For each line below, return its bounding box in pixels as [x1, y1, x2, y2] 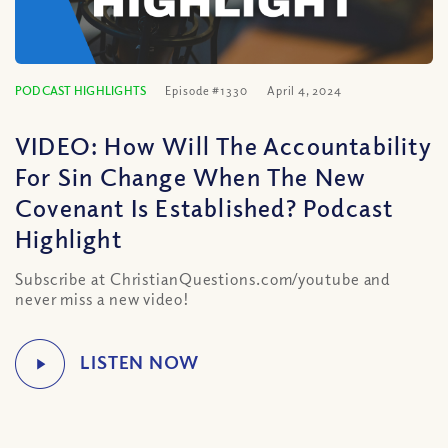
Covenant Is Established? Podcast [15, 192, 394, 222]
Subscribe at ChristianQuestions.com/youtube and [15, 269, 391, 289]
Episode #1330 [165, 83, 248, 98]
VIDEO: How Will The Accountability [15, 130, 432, 160]
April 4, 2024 [266, 83, 342, 98]
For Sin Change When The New [15, 161, 367, 191]
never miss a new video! [15, 289, 190, 309]
